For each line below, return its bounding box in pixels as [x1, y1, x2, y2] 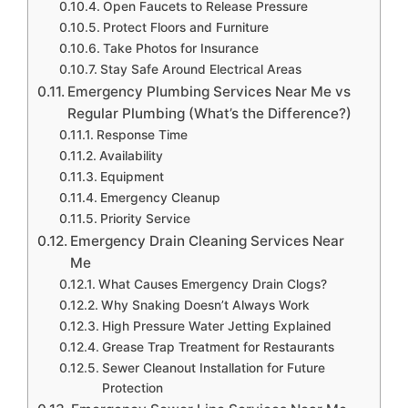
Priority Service [99, 210, 190, 226]
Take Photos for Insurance [102, 40, 259, 56]
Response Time [96, 127, 188, 142]
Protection [101, 380, 163, 395]
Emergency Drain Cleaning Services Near [70, 231, 345, 250]
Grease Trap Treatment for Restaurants [101, 339, 334, 354]
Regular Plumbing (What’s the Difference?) [67, 104, 352, 122]
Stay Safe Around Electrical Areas [99, 61, 301, 76]
